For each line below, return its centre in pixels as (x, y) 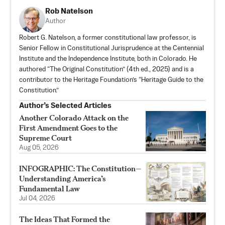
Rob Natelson (69, 11)
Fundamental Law (49, 189)
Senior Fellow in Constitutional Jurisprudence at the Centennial (111, 48)
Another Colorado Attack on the (74, 118)
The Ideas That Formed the (65, 219)
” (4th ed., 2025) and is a (158, 70)
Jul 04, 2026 (37, 199)
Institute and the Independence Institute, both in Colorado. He (108, 59)
